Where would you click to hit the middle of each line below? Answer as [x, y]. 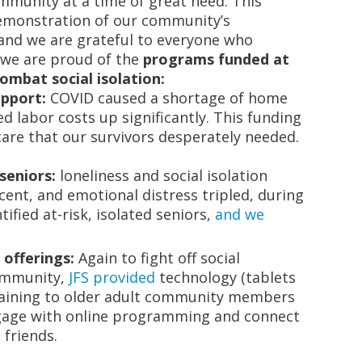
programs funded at [216, 59]
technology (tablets [225, 277]
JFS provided [112, 277]
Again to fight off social [157, 258]
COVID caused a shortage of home [169, 98]
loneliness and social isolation [162, 175]
